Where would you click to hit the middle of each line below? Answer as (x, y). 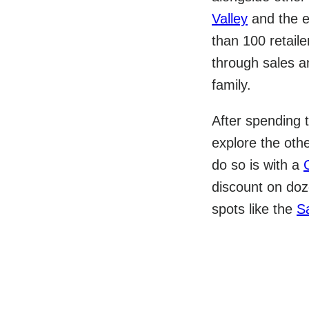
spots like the (254, 209)
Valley (230, 19)
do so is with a (258, 165)
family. (231, 85)
